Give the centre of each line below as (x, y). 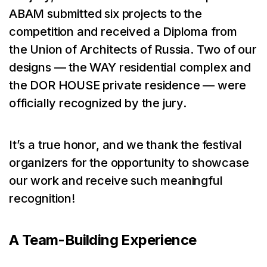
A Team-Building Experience (103, 240)
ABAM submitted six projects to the (105, 14)
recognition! (42, 198)
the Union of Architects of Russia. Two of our (133, 49)
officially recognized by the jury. (98, 103)
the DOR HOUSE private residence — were (128, 85)
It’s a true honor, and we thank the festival (126, 145)
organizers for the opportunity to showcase (129, 163)
